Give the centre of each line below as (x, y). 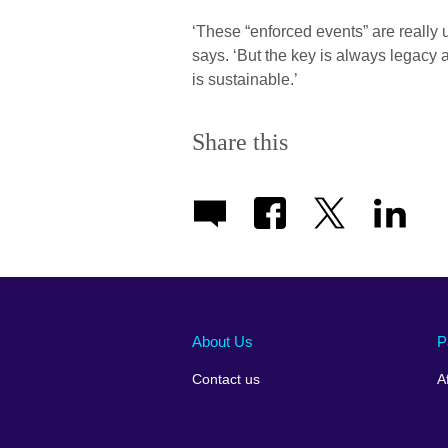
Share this (240, 141)
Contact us (226, 379)
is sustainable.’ (245, 79)
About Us (222, 342)
